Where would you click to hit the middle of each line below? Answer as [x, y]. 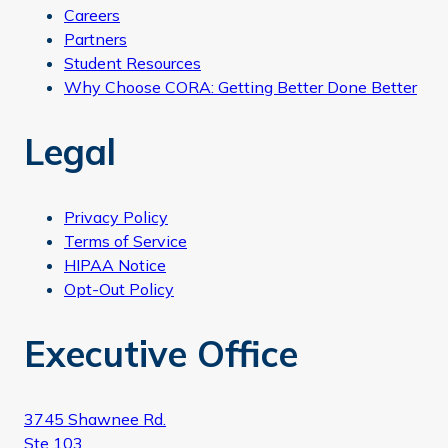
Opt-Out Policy [119, 289]
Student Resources [132, 63]
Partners [95, 39]
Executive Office [161, 354]
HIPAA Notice [115, 265]
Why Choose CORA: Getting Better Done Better [240, 87]
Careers [92, 15]
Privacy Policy [116, 217]
